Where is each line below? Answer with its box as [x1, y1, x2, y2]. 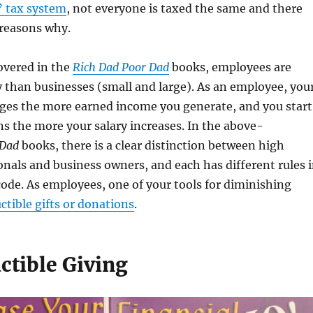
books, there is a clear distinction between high [18, 138, 284, 153]
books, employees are [168, 60, 291, 75]
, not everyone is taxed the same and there [66, 1, 303, 16]
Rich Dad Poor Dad [72, 60, 169, 75]
